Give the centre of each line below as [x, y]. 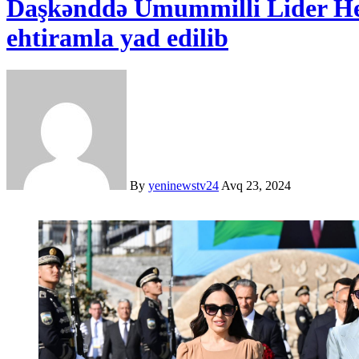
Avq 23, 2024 [256, 186]
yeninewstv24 [184, 186]
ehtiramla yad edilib [117, 37]
